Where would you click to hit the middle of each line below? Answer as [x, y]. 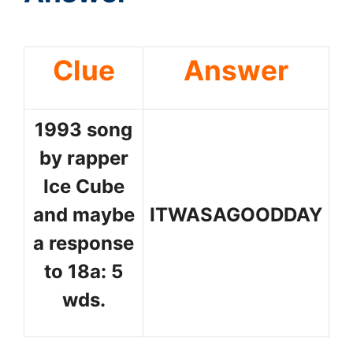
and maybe [84, 214]
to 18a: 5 [84, 271]
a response [84, 243]
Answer [236, 70]
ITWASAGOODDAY [236, 214]
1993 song [84, 129]
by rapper [84, 158]
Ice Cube [84, 186]
